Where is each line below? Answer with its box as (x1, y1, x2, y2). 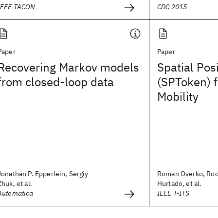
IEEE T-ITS (157, 189, 190, 198)
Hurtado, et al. (157, 179, 202, 188)
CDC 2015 (157, 2, 187, 11)
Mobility (157, 89, 199, 104)
